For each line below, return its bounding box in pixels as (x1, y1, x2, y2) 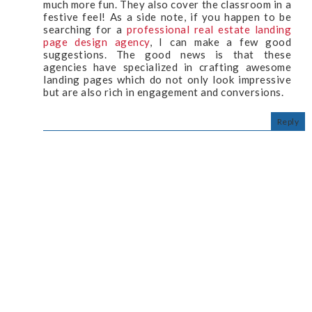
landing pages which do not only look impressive (43, 73, 291, 86)
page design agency (43, 36, 150, 49)
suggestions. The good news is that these (43, 48, 291, 61)
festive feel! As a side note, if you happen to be (43, 10, 291, 24)
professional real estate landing (127, 23, 291, 36)
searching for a (43, 23, 127, 36)
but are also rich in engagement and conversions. (43, 86, 283, 99)
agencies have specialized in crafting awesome (43, 61, 291, 74)
